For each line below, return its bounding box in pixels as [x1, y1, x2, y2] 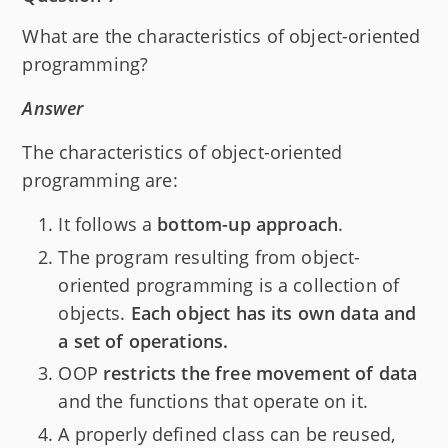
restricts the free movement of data [103, 361, 418, 386]
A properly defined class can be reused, [58, 421, 396, 446]
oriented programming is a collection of [58, 272, 400, 297]
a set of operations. [58, 328, 229, 353]
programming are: [22, 168, 178, 193]
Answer [22, 96, 84, 121]
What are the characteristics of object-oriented [22, 24, 421, 49]
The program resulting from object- [58, 244, 361, 269]
